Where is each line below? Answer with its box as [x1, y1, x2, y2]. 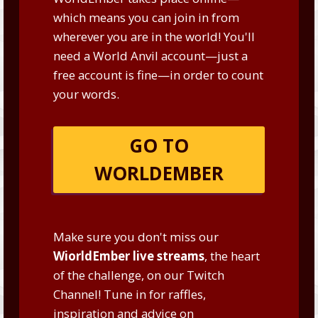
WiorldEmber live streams [53, 248, 204, 264]
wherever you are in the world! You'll [53, 28, 255, 45]
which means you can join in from [53, 9, 239, 26]
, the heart [204, 248, 260, 264]
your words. [53, 86, 119, 102]
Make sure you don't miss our [53, 229, 219, 245]
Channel [53, 286, 98, 302]
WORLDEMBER [94, 160, 224, 186]
